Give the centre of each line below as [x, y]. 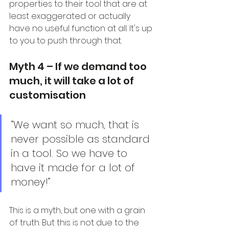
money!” [31, 182]
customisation [48, 95]
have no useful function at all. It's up [82, 29]
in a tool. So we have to [71, 154]
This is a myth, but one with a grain [78, 211]
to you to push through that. [65, 41]
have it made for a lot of [74, 168]
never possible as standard [82, 139]
